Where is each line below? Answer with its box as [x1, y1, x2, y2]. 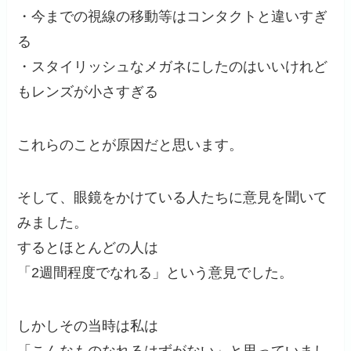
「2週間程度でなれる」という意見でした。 [17, 265, 294, 281]
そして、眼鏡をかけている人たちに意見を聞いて [17, 190, 328, 206]
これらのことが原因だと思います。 [17, 136, 244, 153]
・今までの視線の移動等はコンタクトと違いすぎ [17, 8, 328, 24]
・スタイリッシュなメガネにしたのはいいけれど [17, 58, 328, 74]
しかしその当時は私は [17, 318, 159, 335]
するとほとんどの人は [17, 240, 159, 256]
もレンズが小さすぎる [17, 83, 159, 100]
